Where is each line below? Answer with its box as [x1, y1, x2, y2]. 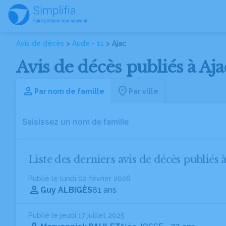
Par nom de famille [34, 87, 104, 95]
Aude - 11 [72, 39, 104, 47]
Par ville [129, 87, 158, 95]
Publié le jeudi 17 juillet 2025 [28, 211, 125, 219]
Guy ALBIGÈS [40, 185, 92, 195]
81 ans [92, 185, 117, 195]
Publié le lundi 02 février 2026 [28, 175, 131, 183]
